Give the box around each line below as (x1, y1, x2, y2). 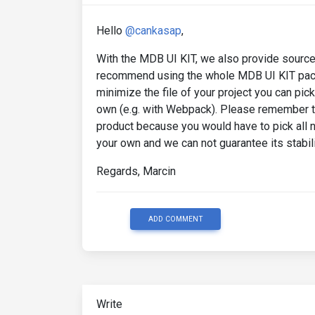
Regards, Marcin (96, 164, 176, 178)
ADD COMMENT (148, 214, 203, 224)
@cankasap (125, 23, 181, 37)
